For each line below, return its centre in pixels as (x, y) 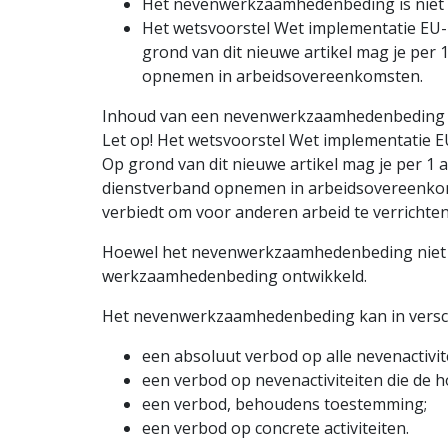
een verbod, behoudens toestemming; (284, 404)
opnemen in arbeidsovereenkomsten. (282, 76)
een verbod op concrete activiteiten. (275, 428)
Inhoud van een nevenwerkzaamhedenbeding (273, 116)
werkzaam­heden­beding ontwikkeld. (234, 276)
